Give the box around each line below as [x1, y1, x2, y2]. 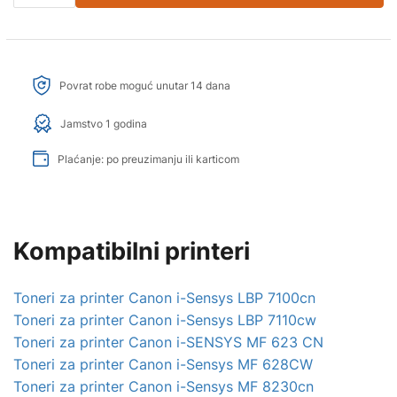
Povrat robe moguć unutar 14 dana [59, 79, 230, 92]
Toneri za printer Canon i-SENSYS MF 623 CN [13, 332, 323, 351]
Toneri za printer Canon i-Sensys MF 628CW [13, 354, 313, 373]
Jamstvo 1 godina [60, 116, 147, 130]
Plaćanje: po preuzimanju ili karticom [58, 152, 239, 166]
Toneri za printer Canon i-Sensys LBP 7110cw [13, 310, 316, 329]
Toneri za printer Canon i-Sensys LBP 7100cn [13, 288, 315, 307]
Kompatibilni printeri [13, 237, 250, 267]
